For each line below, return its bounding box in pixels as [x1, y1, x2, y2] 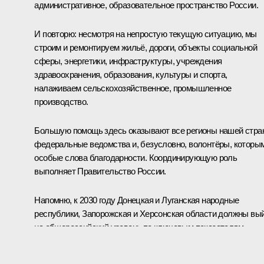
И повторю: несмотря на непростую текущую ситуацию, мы [34, 28, 257, 39]
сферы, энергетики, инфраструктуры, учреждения [34, 55, 222, 66]
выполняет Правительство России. [34, 166, 166, 176]
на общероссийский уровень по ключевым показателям [34, 222, 243, 232]
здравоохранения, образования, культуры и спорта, [34, 69, 227, 80]
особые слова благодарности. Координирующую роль [34, 152, 237, 163]
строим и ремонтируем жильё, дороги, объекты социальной [34, 42, 257, 52]
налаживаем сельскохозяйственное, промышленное [34, 82, 232, 93]
